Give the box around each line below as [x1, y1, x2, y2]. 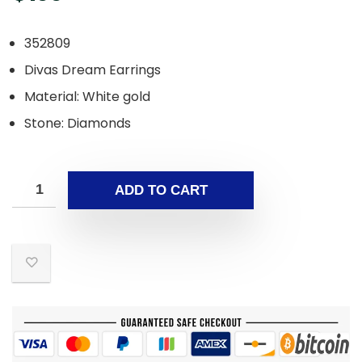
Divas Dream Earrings [24, 61, 161, 80]
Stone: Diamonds [24, 114, 131, 133]
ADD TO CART [114, 183, 208, 199]
